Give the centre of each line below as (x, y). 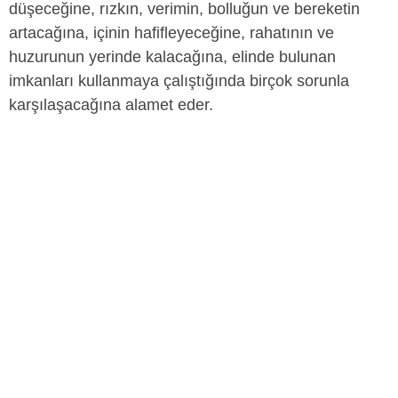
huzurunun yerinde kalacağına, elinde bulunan (172, 57)
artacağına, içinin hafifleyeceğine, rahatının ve (171, 33)
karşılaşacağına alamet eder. (111, 105)
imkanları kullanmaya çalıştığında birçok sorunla (179, 81)
